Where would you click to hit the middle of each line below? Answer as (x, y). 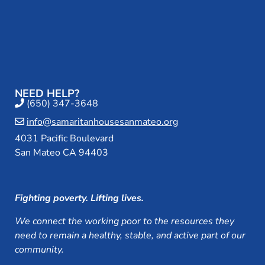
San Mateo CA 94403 (61, 153)
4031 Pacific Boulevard (64, 139)
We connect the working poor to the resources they (124, 221)
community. (39, 249)
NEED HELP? (47, 94)
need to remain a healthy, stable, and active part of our (130, 235)
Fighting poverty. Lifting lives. (79, 198)
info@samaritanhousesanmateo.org (102, 122)
